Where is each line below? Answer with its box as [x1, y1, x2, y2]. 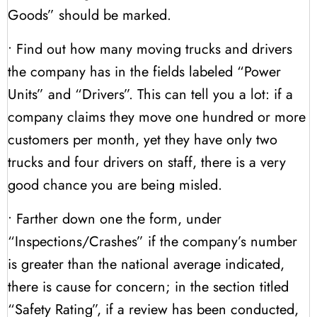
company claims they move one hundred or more [8, 106, 306, 127]
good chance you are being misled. [8, 174, 222, 195]
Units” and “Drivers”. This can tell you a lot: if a [8, 83, 293, 105]
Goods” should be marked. [8, 4, 171, 25]
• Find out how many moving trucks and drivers [8, 38, 292, 59]
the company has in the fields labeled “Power [8, 61, 281, 82]
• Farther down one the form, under [8, 208, 221, 229]
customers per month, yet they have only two [8, 129, 277, 150]
